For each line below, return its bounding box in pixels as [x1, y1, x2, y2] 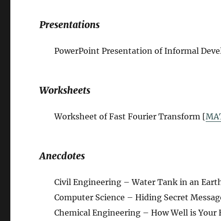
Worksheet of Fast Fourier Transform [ [54, 111, 206, 122]
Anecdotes [39, 150, 85, 162]
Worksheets [39, 84, 91, 97]
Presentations [39, 19, 100, 31]
